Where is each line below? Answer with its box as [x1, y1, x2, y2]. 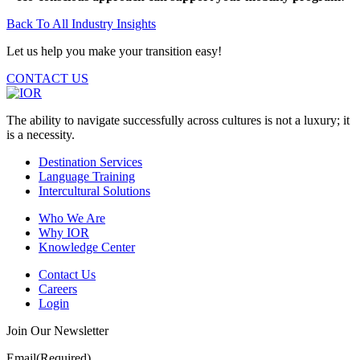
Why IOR [39, 225, 89, 239]
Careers [39, 281, 77, 296]
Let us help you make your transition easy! [6, 43, 222, 58]
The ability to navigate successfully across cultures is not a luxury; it [6, 112, 350, 127]
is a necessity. [6, 127, 75, 141]
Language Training [39, 169, 135, 183]
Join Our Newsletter [6, 323, 108, 337]
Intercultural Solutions [39, 183, 150, 198]
